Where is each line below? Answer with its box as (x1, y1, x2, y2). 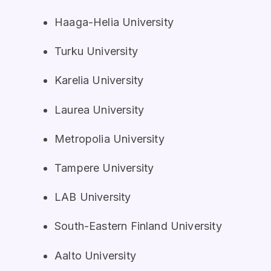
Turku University (54, 45, 138, 58)
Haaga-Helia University (54, 16, 174, 28)
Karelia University (54, 74, 144, 87)
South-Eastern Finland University (54, 220, 222, 233)
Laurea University (54, 103, 145, 116)
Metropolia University (54, 132, 165, 145)
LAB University (54, 191, 131, 204)
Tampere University (54, 161, 154, 174)
